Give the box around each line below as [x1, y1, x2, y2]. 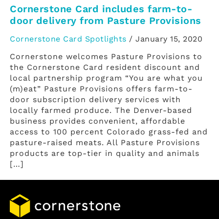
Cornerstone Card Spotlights [10, 34, 127, 44]
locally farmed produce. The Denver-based [10, 106, 192, 115]
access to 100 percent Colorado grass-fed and [10, 127, 208, 137]
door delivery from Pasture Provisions [10, 14, 201, 26]
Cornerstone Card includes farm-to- [10, 2, 192, 15]
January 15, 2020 [135, 34, 202, 44]
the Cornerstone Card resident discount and [10, 63, 200, 72]
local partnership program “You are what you [10, 73, 203, 83]
